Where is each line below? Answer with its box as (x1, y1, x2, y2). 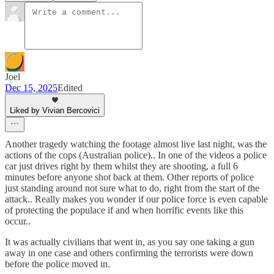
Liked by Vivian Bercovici (10, 106, 100, 116)
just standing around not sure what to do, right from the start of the (5, 183, 259, 194)
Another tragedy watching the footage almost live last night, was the (5, 139, 267, 150)
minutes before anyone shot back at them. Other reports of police (5, 172, 254, 183)
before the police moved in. (5, 259, 110, 270)
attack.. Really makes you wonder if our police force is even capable (5, 194, 268, 205)
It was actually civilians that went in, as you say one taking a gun (5, 237, 254, 248)
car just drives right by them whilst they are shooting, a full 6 (5, 161, 238, 172)
